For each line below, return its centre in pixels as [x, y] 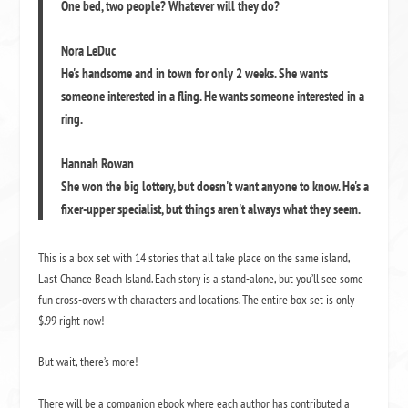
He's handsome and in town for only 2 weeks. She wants [195, 73]
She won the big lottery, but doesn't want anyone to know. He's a [215, 186]
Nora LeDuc [89, 51]
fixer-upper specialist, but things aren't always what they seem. [211, 209]
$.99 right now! [71, 321]
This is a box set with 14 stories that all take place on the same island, [194, 258]
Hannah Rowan [98, 163]
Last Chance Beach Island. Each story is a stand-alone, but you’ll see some [201, 279]
